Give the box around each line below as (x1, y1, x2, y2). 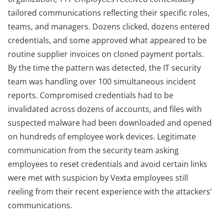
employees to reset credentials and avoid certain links (8, 159, 207, 170)
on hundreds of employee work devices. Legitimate (8, 131, 196, 142)
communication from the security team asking (8, 145, 179, 156)
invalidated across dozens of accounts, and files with (8, 104, 202, 115)
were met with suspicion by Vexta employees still (8, 172, 188, 184)
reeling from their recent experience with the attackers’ (8, 186, 212, 197)
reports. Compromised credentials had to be (8, 90, 173, 101)
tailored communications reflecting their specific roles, (8, 7, 210, 19)
